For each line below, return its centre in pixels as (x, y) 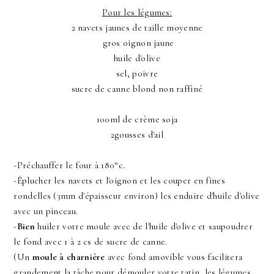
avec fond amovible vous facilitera (174, 257)
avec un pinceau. (46, 211)
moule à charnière (68, 257)
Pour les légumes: (137, 13)
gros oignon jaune (137, 43)
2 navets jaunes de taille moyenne (137, 28)
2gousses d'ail (137, 135)
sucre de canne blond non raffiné (137, 89)
